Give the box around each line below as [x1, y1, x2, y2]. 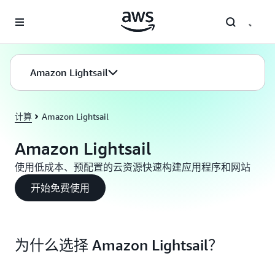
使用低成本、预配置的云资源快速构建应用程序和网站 [15, 161, 250, 173]
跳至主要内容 [6, 7, 57, 17]
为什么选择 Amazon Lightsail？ [15, 236, 223, 254]
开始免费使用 [31, 182, 90, 194]
